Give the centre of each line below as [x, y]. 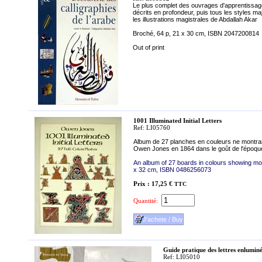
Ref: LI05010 [182, 257]
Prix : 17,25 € [153, 184]
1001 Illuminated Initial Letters [177, 120]
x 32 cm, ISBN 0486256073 [172, 170]
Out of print [149, 47]
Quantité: [146, 201]
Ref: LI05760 [152, 127]
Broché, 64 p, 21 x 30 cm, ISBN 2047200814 [196, 33]
